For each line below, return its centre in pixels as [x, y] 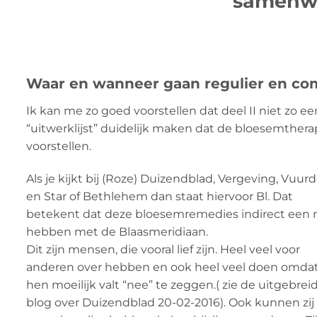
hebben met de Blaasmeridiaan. [117, 231]
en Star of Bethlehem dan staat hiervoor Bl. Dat [160, 196]
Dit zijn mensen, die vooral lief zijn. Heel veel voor [163, 249]
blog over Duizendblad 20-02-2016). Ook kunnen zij [170, 302]
